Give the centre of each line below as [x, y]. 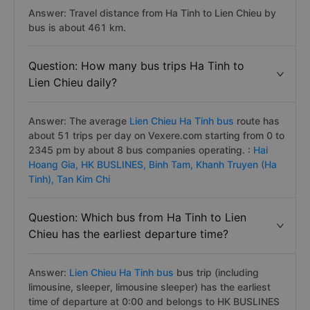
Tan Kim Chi [83, 179]
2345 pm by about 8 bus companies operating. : [141, 150]
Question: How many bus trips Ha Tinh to [136, 66]
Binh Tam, [172, 164]
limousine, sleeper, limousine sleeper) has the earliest [149, 287]
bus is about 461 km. [77, 27]
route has [258, 121]
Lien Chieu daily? [73, 82]
